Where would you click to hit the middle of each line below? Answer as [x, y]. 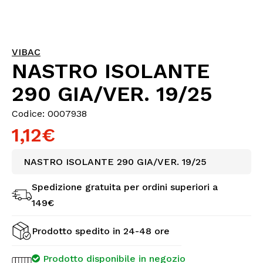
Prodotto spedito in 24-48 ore [101, 231]
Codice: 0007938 [49, 114]
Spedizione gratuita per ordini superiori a [125, 187]
